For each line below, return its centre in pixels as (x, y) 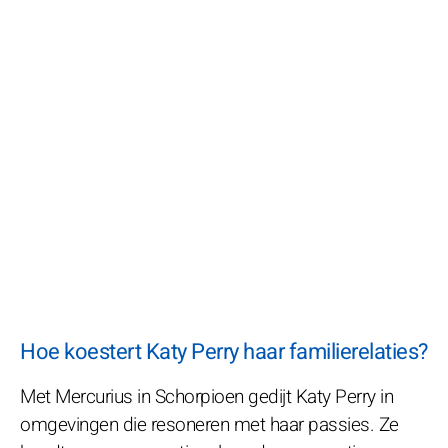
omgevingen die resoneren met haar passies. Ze (209, 424)
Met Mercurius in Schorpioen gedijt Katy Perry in (206, 396)
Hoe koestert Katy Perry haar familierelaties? (224, 351)
